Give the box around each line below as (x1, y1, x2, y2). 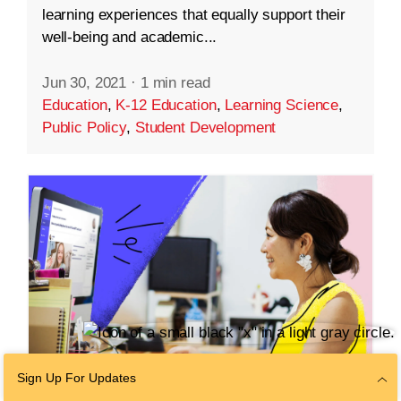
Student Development (134, 119, 277, 137)
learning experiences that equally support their (41, 6, 346, 24)
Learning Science (225, 97, 339, 115)
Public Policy (41, 119, 127, 137)
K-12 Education (115, 97, 217, 115)
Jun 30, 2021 (41, 74, 127, 92)
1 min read (140, 74, 210, 92)
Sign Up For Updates (16, 371, 136, 386)
